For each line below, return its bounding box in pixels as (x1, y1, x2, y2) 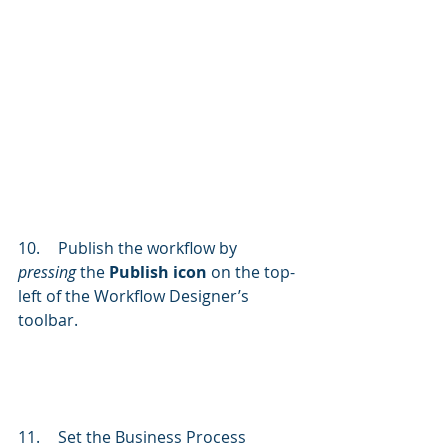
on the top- (207, 261, 295, 284)
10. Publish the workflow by (58, 237, 241, 260)
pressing (18, 261, 80, 284)
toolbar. (18, 309, 82, 332)
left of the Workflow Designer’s (18, 285, 253, 308)
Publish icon (109, 261, 207, 284)
